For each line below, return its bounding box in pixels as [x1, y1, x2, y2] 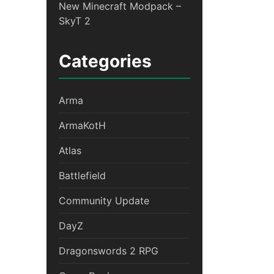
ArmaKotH [59, 119, 106, 132]
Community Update [59, 194, 149, 207]
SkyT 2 [59, 15, 91, 28]
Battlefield [59, 169, 106, 182]
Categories [59, 51, 152, 72]
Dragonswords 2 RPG [59, 245, 158, 257]
